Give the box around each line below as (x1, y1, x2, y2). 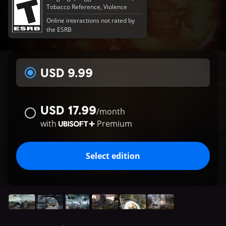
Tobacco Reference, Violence (46, 3, 128, 11)
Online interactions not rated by (46, 16, 135, 25)
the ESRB (46, 25, 72, 34)
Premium (97, 118, 132, 129)
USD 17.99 (40, 102, 96, 117)
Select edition (86, 150, 140, 161)
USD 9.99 (40, 65, 93, 80)
